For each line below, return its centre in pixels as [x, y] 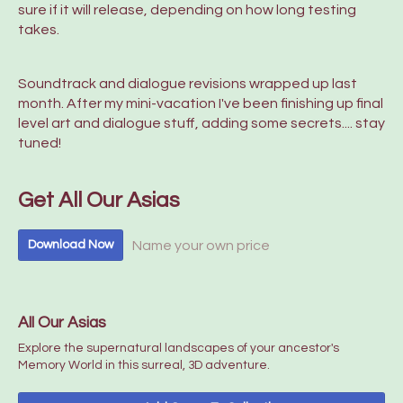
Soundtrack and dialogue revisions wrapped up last [188, 84]
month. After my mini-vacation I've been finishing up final [201, 103]
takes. [39, 30]
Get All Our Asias [99, 200]
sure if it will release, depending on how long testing [187, 10]
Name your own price [201, 245]
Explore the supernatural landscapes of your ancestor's [179, 348]
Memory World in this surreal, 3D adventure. [144, 365]
